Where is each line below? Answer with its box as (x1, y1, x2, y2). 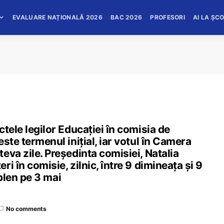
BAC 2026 (110, 13, 142, 21)
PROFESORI (150, 13, 185, 21)
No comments (6, 204, 46, 212)
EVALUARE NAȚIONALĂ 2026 (12, 13, 102, 21)
